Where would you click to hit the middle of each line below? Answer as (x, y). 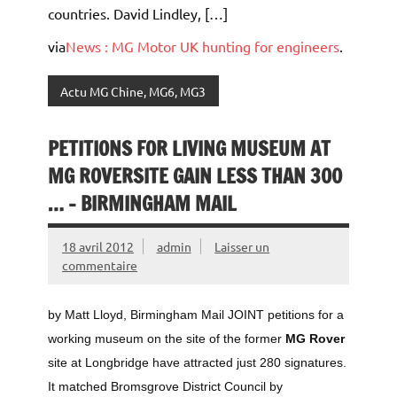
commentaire (100, 265)
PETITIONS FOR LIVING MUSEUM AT (189, 149)
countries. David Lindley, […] (138, 13)
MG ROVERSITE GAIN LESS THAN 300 (195, 176)
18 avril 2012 (98, 247)
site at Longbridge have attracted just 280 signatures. (197, 363)
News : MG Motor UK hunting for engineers (202, 46)
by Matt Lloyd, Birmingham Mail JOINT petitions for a (196, 315)
